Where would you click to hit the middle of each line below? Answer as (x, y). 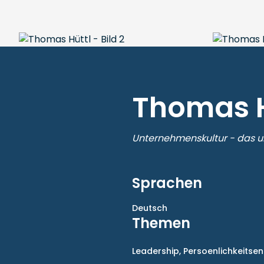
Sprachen (167, 183)
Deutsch (150, 208)
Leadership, (158, 251)
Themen (161, 223)
